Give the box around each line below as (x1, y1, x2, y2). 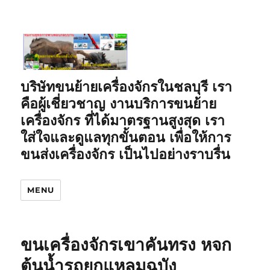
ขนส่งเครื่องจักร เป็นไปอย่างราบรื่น (20, 145, 231, 163)
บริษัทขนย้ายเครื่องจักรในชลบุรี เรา (20, 78, 233, 95)
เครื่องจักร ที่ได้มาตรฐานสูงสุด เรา (20, 111, 225, 129)
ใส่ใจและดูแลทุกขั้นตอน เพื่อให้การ (20, 128, 231, 146)
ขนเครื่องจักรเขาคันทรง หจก (20, 234, 232, 255)
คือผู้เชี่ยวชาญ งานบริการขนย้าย (20, 95, 217, 112)
